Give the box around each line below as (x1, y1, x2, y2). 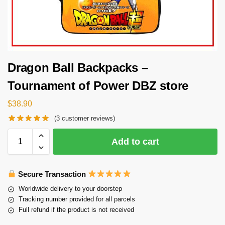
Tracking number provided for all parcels (19, 195, 135, 203)
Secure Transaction (16, 169, 88, 178)
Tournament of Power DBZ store (8, 79, 189, 93)
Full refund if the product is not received (19, 206, 134, 214)
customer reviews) (60, 114, 116, 122)
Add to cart (111, 136, 159, 147)
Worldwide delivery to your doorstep (19, 185, 122, 193)
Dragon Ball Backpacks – (8, 61, 148, 75)
